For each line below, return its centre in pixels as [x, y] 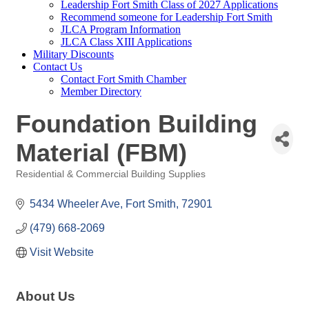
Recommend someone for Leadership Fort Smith [167, 17]
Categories [38, 184]
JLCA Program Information [121, 29]
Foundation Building [137, 124]
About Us [46, 296]
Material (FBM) [101, 153]
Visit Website [62, 252]
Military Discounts [73, 54]
